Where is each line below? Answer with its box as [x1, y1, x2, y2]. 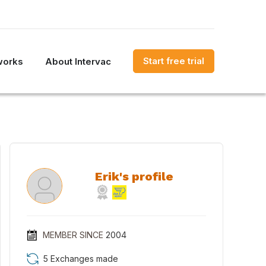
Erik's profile [95, 169, 173, 183]
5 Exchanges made [43, 254, 118, 264]
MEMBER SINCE [42, 230, 103, 240]
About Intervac [45, 55, 111, 67]
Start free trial [143, 55, 204, 66]
